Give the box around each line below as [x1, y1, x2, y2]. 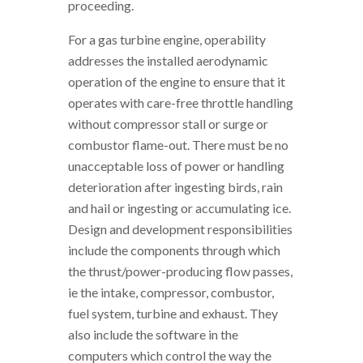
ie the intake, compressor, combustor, [68, 284, 274, 300]
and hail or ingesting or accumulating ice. [68, 199, 291, 216]
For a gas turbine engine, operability [68, 31, 266, 47]
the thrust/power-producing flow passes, [68, 263, 293, 279]
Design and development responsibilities [68, 220, 293, 237]
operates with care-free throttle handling [68, 94, 293, 110]
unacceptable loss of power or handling [68, 157, 284, 173]
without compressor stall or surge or [68, 115, 268, 131]
